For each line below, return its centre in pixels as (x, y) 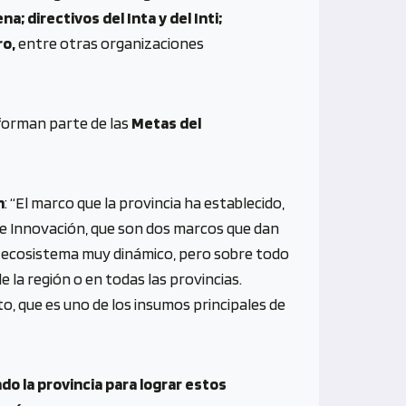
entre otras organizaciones (110, 43)
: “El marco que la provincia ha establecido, (145, 202)
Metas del (166, 122)
